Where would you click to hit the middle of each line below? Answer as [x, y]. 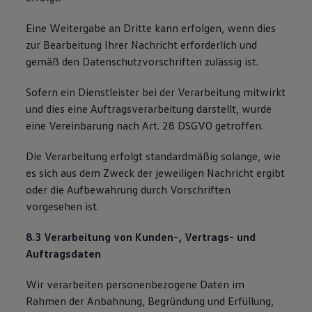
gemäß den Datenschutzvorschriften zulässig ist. [142, 61]
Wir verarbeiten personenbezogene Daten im [135, 284]
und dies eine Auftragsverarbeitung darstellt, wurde [149, 109]
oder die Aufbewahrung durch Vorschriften [128, 189]
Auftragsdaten [64, 253]
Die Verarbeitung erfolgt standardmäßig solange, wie [154, 156]
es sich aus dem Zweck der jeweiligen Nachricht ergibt [156, 173]
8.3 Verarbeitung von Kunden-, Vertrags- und [141, 237]
